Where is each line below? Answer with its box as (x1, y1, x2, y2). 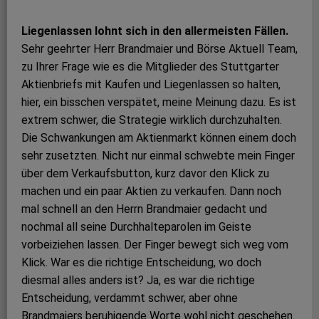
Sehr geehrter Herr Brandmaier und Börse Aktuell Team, (21, 42, 298, 56)
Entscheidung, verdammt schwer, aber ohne (21, 291, 238, 305)
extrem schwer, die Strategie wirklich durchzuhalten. (21, 113, 282, 127)
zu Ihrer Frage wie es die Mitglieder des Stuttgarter (21, 60, 279, 74)
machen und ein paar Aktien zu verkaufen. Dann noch (21, 184, 281, 199)
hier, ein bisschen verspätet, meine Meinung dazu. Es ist (21, 95, 296, 110)
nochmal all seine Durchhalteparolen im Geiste (21, 220, 251, 234)
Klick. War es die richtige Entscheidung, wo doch (21, 256, 261, 270)
